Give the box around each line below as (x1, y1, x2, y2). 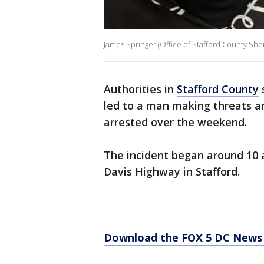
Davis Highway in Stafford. (104, 164, 240, 179)
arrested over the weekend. (104, 115, 247, 130)
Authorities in (104, 82, 177, 97)
